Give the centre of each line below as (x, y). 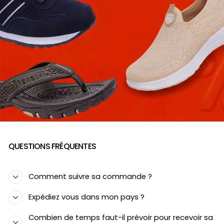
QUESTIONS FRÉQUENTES (52, 146)
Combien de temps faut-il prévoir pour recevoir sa (121, 218)
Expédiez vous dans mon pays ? (86, 197)
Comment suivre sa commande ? (90, 177)
